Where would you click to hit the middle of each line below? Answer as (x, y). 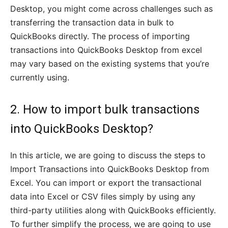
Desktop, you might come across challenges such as (111, 9)
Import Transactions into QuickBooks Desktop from (110, 169)
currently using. (40, 78)
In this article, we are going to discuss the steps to (108, 155)
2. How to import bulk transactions (105, 110)
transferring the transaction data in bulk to (92, 23)
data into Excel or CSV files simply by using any (103, 197)
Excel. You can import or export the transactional (106, 183)
